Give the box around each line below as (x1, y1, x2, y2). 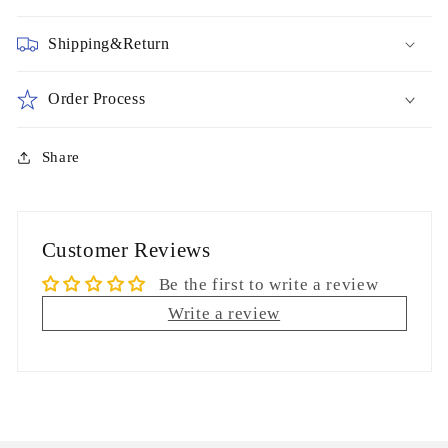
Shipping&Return (48, 34, 170, 52)
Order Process (48, 89, 146, 107)
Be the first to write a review (158, 274, 379, 294)
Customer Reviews (41, 237, 211, 262)
